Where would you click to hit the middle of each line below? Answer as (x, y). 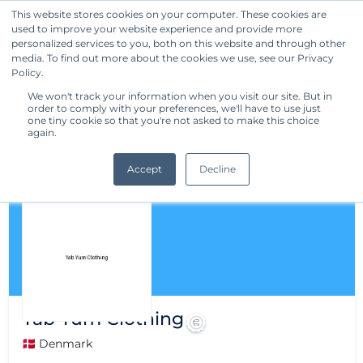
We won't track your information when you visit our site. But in (180, 96)
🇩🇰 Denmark (57, 344)
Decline (218, 169)
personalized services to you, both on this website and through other (179, 43)
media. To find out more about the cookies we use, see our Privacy (173, 58)
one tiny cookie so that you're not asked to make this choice (173, 120)
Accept (145, 169)
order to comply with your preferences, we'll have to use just (174, 108)
